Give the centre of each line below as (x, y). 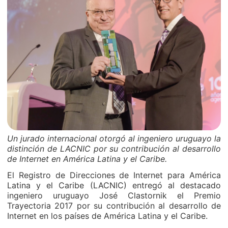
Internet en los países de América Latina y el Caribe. (107, 216)
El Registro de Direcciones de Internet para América (114, 175)
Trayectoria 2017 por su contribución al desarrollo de (114, 206)
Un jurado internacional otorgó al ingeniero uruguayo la (114, 138)
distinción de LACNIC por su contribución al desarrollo (114, 149)
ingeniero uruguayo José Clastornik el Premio (114, 195)
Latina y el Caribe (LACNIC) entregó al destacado (114, 185)
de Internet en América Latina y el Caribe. (87, 159)
